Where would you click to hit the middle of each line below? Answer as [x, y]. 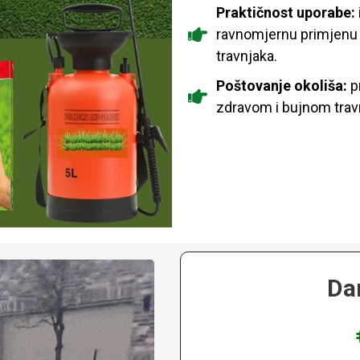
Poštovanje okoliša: [282, 86]
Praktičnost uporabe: [286, 13]
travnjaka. [247, 56]
